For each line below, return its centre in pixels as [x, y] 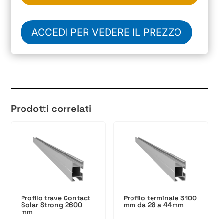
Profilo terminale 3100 [160, 198]
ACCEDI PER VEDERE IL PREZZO [107, 33]
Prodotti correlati [51, 109]
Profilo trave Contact [56, 198]
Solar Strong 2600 [52, 205]
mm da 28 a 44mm [154, 205]
